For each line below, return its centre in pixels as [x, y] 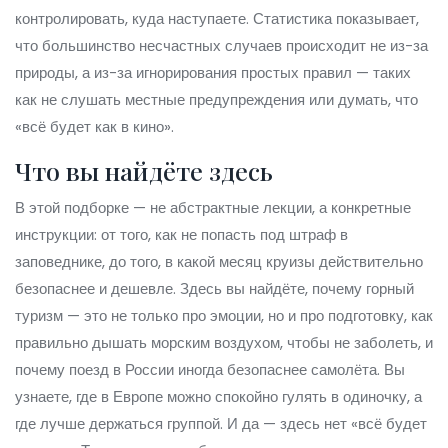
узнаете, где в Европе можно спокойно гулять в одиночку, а [218, 396]
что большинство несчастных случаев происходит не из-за [221, 45]
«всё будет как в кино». [94, 126]
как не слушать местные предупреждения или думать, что [216, 99]
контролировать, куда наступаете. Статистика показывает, [217, 18]
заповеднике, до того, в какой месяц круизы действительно [219, 261]
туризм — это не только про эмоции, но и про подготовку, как [224, 315]
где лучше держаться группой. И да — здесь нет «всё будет [221, 423]
